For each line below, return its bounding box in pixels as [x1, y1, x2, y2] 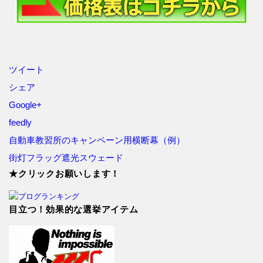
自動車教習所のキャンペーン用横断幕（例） [9, 135, 185, 146]
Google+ [9, 100, 42, 110]
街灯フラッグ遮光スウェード [9, 153, 123, 163]
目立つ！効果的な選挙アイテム [9, 204, 139, 214]
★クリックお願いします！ [9, 168, 120, 179]
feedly [9, 117, 32, 128]
